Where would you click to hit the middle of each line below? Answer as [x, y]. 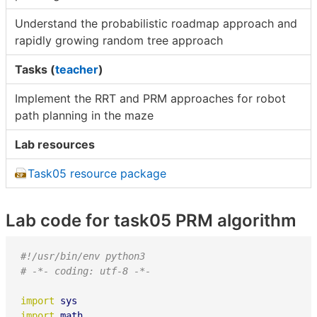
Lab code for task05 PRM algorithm [151, 220]
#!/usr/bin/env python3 [83, 256]
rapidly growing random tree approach [119, 40]
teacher [77, 69]
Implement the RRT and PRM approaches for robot [150, 98]
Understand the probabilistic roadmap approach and [156, 23]
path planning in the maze [84, 115]
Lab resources [55, 144]
